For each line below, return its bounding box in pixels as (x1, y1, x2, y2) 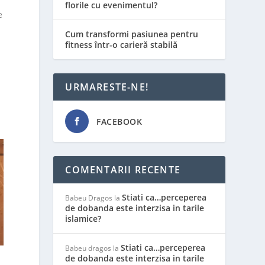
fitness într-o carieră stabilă (65, 39, 178, 50)
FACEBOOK (96, 116, 143, 127)
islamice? (65, 213, 102, 224)
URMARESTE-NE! (65, 80, 148, 93)
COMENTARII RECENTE (65, 163, 180, 176)
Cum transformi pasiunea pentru (65, 28, 199, 40)
